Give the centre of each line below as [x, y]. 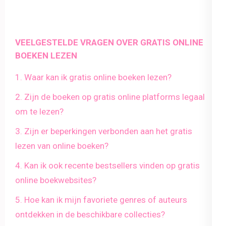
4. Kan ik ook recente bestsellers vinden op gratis [107, 165]
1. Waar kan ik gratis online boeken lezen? [93, 77]
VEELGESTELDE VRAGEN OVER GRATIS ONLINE [109, 42]
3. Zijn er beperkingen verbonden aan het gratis [104, 131]
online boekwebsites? [56, 180]
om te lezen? [39, 111]
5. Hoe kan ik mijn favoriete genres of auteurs [101, 200]
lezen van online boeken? [62, 146]
